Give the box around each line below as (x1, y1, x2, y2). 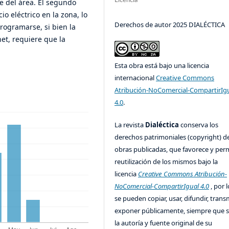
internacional (114, 73, 156, 82)
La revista (114, 120, 146, 129)
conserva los (180, 120, 219, 129)
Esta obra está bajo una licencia (114, 60, 210, 70)
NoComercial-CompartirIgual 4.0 (114, 181, 210, 191)
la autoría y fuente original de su (114, 218, 213, 227)
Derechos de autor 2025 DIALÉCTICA (114, 19, 225, 29)
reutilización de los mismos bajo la (114, 156, 218, 166)
